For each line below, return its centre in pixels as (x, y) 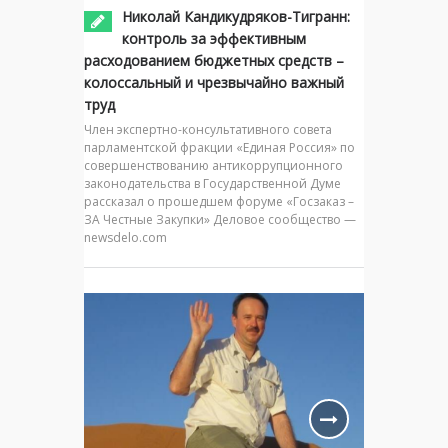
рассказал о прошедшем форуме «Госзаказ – (219, 201)
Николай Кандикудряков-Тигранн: (236, 16)
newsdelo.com (125, 237)
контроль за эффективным (214, 38)
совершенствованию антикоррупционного (213, 165)
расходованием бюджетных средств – (214, 60)
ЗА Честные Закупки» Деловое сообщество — (220, 219)
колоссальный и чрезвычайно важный (214, 82)
